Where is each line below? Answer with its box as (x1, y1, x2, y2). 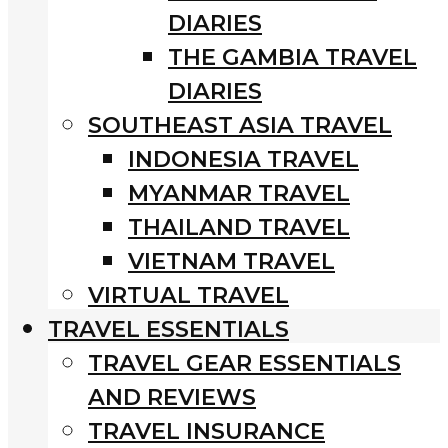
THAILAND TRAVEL (128, 212, 350, 241)
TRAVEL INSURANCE (88, 416, 325, 445)
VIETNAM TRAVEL (128, 246, 335, 275)
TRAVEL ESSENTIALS (48, 314, 289, 343)
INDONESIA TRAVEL (128, 144, 359, 173)
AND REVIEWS (88, 382, 256, 411)
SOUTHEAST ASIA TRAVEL (88, 110, 392, 139)
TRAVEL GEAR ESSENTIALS (88, 348, 401, 377)
